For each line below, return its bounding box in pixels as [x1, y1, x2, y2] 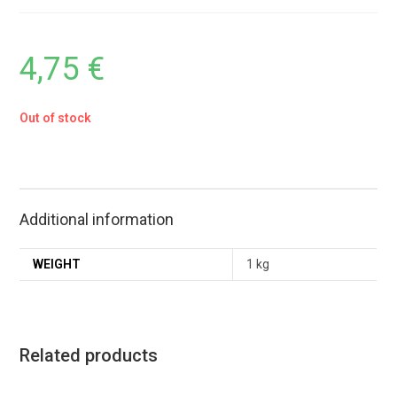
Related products [19, 345, 159, 367]
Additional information [19, 210, 175, 230]
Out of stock [19, 111, 92, 126]
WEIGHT [33, 257, 82, 272]
